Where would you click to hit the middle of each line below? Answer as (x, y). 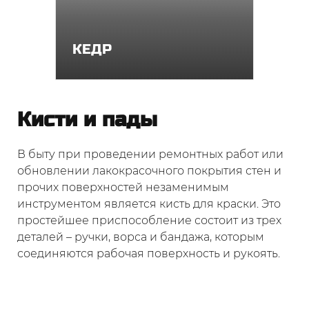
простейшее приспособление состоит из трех (149, 220)
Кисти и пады (87, 120)
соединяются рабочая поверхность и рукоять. (149, 253)
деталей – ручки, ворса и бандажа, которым (141, 237)
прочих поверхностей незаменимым (123, 187)
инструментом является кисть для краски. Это (149, 204)
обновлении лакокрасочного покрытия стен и (149, 171)
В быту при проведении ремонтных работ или (150, 154)
